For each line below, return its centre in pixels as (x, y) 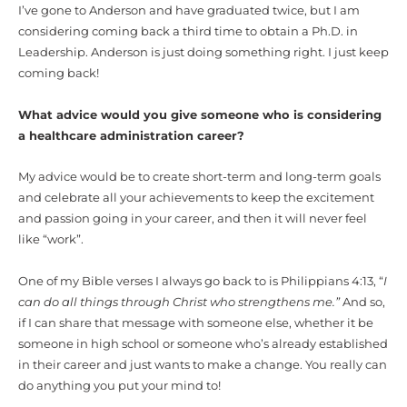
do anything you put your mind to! (121, 385)
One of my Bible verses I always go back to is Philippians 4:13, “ (201, 281)
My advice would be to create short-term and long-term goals (199, 177)
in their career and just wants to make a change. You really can (203, 364)
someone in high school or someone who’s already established (203, 343)
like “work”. (51, 240)
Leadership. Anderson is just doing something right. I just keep (203, 53)
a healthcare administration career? (131, 135)
